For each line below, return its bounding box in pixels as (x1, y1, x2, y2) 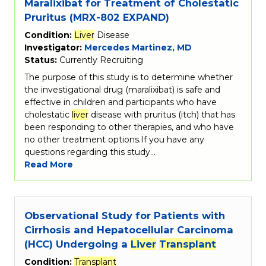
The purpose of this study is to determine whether (24, 71, 233, 83)
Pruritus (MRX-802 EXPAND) (24, 11, 169, 23)
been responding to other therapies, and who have (24, 121, 234, 132)
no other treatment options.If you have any (24, 134, 204, 145)
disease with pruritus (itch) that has (88, 109, 235, 120)
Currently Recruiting (59, 54, 143, 65)
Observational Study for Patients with (24, 210, 225, 222)
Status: (24, 54, 59, 65)
